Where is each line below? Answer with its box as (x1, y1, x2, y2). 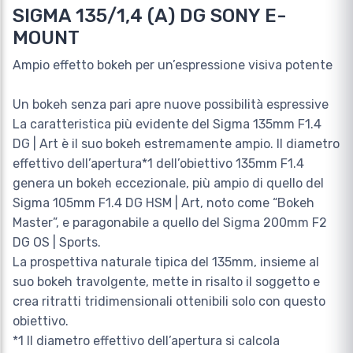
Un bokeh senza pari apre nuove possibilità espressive (13, 97, 329, 113)
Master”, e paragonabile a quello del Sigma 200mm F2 (13, 215, 327, 231)
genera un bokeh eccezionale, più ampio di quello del (13, 176, 324, 191)
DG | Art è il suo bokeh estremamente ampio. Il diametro (13, 136, 340, 152)
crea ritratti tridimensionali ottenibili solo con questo (13, 294, 325, 310)
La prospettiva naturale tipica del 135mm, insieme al (13, 255, 319, 270)
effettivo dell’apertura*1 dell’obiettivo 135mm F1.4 (13, 156, 304, 172)
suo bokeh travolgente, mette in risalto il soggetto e (13, 274, 320, 290)
